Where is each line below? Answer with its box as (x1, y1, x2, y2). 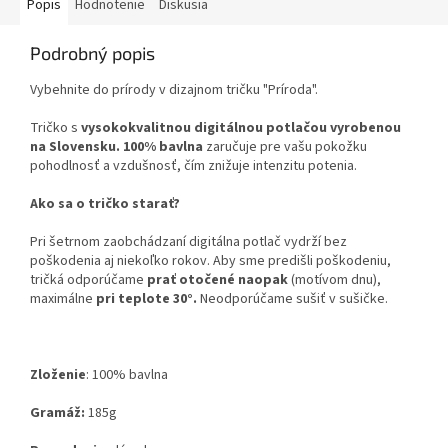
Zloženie (30, 365, 86, 386)
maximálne (30, 289, 96, 310)
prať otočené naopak (144, 270, 288, 291)
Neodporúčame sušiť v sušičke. (200, 289, 391, 310)
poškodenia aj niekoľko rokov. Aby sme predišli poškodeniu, (30, 251, 391, 272)
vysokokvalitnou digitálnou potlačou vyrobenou (81, 118, 401, 139)
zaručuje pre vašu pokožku (203, 137, 367, 158)
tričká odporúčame (30, 270, 144, 291)
